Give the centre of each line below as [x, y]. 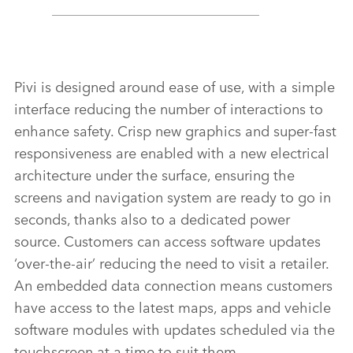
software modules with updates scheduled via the [175, 329]
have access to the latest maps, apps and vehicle [173, 307]
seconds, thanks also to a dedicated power [152, 219]
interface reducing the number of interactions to [169, 108]
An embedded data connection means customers [173, 285]
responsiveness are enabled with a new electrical [172, 152]
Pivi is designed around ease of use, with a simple [175, 86]
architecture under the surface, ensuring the [154, 175]
